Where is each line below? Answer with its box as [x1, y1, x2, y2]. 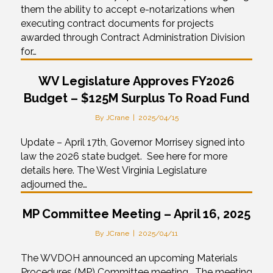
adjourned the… [21, 178, 87, 190]
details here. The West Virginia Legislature [21, 164, 207, 176]
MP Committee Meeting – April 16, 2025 [23, 206, 250, 221]
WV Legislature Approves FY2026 [38, 73, 235, 88]
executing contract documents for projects [21, 17, 214, 29]
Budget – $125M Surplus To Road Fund [24, 90, 249, 105]
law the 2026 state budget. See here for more [21, 150, 227, 162]
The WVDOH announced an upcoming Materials [21, 252, 238, 264]
